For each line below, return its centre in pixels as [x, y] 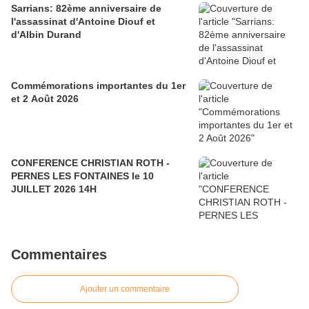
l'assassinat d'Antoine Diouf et [83, 22]
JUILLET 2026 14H [88, 189]
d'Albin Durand [46, 35]
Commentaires [59, 255]
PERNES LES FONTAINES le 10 [82, 176]
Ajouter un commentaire [125, 289]
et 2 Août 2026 [45, 99]
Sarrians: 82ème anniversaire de [86, 9]
